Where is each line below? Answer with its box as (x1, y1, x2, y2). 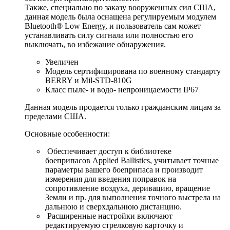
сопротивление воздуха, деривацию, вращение (45, 183, 210, 193)
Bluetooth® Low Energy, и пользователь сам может (25, 21, 201, 30)
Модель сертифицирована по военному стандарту (45, 66, 221, 75)
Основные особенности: (25, 129, 110, 138)
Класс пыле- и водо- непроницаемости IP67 (45, 85, 199, 94)
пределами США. (25, 111, 86, 121)
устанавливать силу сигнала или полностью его (25, 30, 193, 40)
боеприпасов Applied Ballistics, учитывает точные (45, 156, 219, 165)
